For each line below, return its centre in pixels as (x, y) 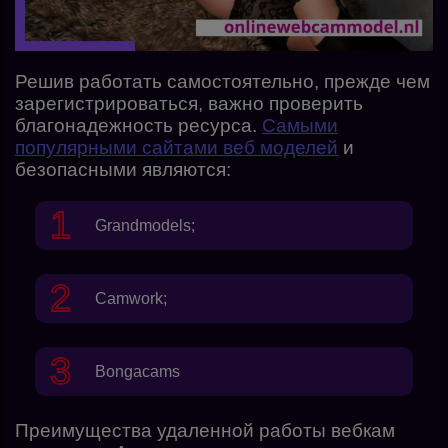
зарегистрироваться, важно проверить (189, 103)
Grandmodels (143, 225)
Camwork (129, 298)
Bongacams (137, 371)
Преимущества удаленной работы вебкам (205, 430)
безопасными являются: (123, 169)
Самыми (300, 125)
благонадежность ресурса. (138, 125)
